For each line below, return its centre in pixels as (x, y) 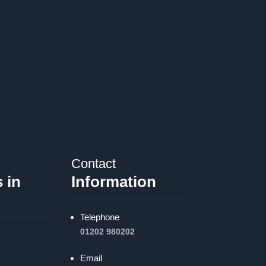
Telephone (99, 217)
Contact (93, 163)
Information (113, 181)
